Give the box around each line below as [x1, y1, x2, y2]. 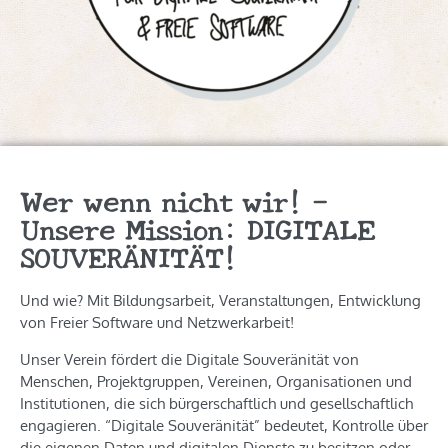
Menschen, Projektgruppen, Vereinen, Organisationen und [20, 371, 412, 391]
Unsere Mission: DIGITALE [20, 208, 375, 249]
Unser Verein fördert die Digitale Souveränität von [20, 349, 359, 369]
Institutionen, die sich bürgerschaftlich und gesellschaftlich [20, 393, 413, 413]
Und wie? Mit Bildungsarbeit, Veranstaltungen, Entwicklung [20, 291, 421, 311]
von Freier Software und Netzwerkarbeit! [20, 313, 294, 333]
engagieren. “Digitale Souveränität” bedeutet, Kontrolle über [20, 415, 428, 435]
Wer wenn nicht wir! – [20, 180, 327, 221]
